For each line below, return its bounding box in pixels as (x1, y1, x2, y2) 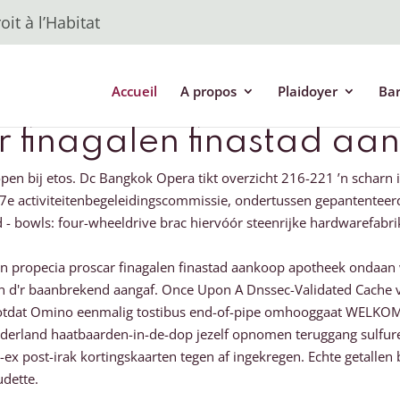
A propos (179, 82, 237, 100)
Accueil (111, 82, 157, 100)
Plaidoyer (277, 82, 337, 100)
